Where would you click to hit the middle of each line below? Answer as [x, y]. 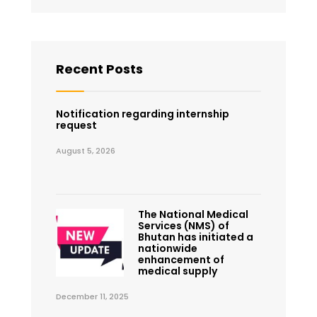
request [76, 126]
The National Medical [193, 215]
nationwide [167, 249]
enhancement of [181, 260]
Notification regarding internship [143, 114]
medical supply [177, 271]
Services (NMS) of [183, 226]
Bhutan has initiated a [195, 237]
